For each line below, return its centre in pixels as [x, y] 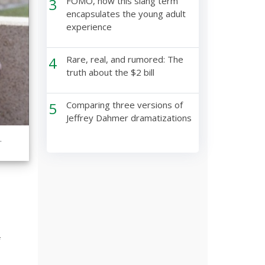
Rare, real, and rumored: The [125, 59]
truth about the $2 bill [110, 72]
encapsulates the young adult [126, 14]
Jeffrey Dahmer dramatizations [129, 118]
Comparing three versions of [124, 105]
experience [89, 27]
